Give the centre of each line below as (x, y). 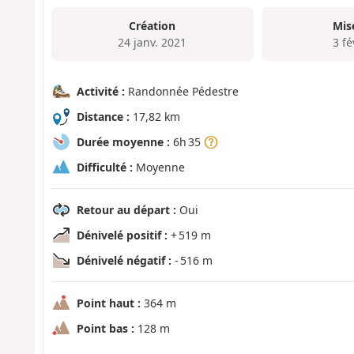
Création (153, 25)
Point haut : (108, 303)
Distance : (103, 117)
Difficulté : (104, 168)
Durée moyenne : (123, 142)
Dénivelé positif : (122, 235)
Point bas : (105, 329)
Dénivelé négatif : (124, 261)
